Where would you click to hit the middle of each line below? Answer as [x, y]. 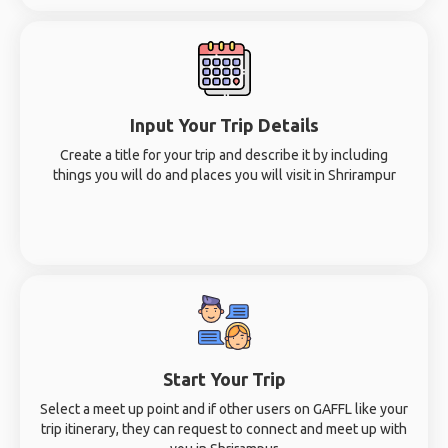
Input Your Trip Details [224, 125]
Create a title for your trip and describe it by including [224, 155]
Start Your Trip [224, 379]
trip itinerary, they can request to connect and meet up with [224, 429]
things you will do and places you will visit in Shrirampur [224, 175]
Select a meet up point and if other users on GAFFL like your [224, 409]
